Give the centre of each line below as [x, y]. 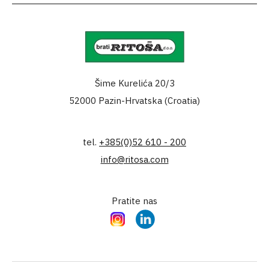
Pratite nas [134, 201]
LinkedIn [154, 218]
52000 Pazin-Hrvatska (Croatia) [134, 101]
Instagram [130, 218]
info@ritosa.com [134, 159]
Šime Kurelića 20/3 [134, 83]
